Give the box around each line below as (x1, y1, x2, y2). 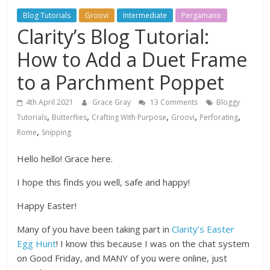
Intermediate (123, 10, 168, 20)
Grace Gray (92, 96, 133, 107)
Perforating (199, 111, 239, 122)
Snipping (42, 127, 72, 137)
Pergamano (181, 10, 222, 20)
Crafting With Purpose (92, 111, 167, 122)
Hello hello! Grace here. (17, 152, 113, 165)
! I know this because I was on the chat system (56, 237, 250, 250)
